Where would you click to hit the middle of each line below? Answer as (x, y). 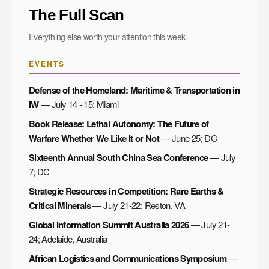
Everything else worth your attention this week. (108, 36)
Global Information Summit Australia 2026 (109, 224)
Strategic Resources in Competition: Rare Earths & (126, 191)
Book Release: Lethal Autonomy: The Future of (119, 123)
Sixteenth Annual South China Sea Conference (119, 157)
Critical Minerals (60, 205)
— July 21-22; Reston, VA (138, 205)
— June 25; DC (188, 138)
